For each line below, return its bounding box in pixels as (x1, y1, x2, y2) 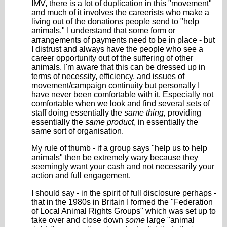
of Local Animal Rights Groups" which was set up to (31, 207, 216, 215)
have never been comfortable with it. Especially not (31, 90, 213, 99)
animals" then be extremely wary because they (31, 153, 198, 162)
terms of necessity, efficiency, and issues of (31, 72, 184, 81)
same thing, (124, 108, 166, 117)
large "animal (145, 216, 195, 224)
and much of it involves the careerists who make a (31, 8, 209, 17)
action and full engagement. (31, 171, 131, 180)
